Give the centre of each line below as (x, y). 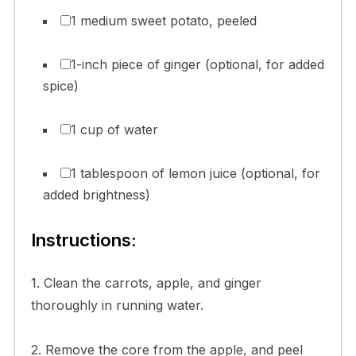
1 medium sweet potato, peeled (163, 20)
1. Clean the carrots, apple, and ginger (146, 282)
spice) (60, 85)
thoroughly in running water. (117, 305)
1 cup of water (114, 129)
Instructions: (83, 240)
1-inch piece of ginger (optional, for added (197, 64)
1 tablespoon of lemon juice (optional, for (195, 173)
